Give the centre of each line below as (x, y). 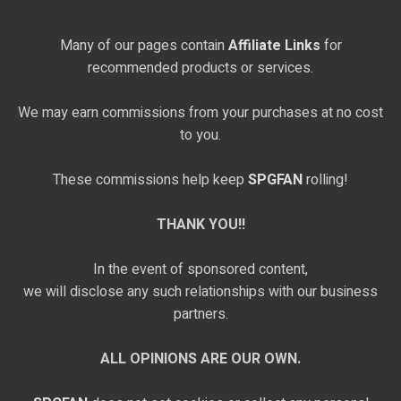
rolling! (325, 179)
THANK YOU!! (200, 224)
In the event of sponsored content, (200, 269)
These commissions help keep (150, 179)
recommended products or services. (200, 68)
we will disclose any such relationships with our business (200, 291)
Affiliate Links (274, 45)
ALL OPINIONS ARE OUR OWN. (200, 358)
